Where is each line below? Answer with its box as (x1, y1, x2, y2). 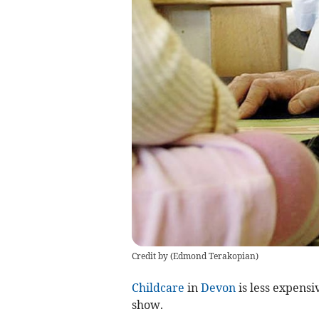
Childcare (131, 280, 184, 295)
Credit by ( (131, 250, 173, 261)
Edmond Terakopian (172, 250, 256, 261)
